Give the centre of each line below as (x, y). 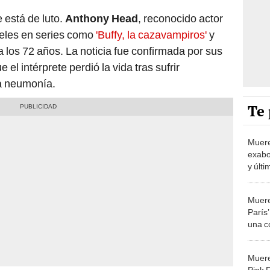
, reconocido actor (181, 19)
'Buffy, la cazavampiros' (151, 35)
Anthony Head (102, 19)
